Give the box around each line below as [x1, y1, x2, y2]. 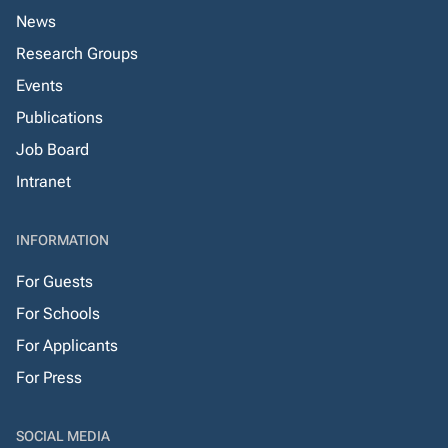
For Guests [16, 272, 93, 291]
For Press [16, 368, 82, 387]
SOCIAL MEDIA [16, 428, 110, 444]
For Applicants [16, 336, 118, 355]
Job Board [16, 140, 89, 159]
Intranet [16, 172, 71, 191]
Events [16, 76, 63, 95]
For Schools [16, 304, 100, 323]
